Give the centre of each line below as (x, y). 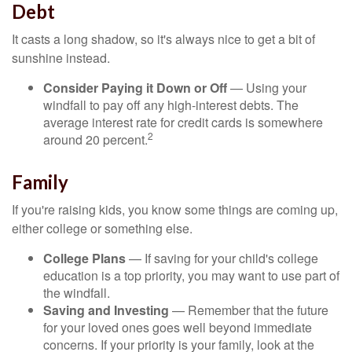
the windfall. (77, 293)
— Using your (267, 88)
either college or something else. (102, 228)
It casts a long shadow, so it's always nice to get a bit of (163, 39)
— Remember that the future (249, 310)
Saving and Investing (106, 310)
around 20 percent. (95, 139)
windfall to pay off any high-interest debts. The (171, 105)
